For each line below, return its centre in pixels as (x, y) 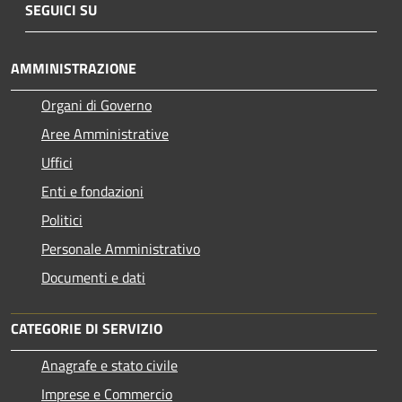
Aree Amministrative (105, 133)
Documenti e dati (93, 277)
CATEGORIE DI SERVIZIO (87, 328)
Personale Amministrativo (121, 248)
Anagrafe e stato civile (109, 365)
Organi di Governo (96, 105)
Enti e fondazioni (92, 191)
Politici (62, 219)
